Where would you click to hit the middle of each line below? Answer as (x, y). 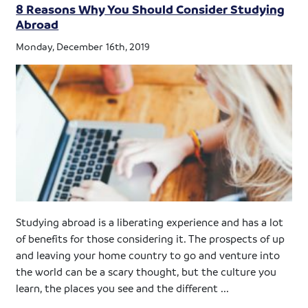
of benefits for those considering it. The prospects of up (151, 239)
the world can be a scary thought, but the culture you (146, 272)
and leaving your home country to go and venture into (148, 255)
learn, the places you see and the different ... (123, 288)
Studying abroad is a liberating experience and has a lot (150, 222)
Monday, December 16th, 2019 (83, 46)
